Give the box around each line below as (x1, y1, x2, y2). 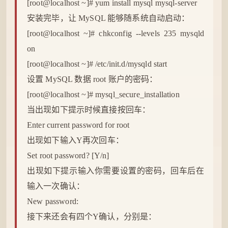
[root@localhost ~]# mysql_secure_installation (27, 90, 180, 99)
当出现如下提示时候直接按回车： (27, 105, 151, 114)
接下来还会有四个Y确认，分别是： (27, 212, 157, 221)
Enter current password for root (27, 121, 130, 129)
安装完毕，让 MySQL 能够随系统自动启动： (27, 14, 190, 22)
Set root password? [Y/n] (27, 151, 109, 160)
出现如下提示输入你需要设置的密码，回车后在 (27, 166, 204, 175)
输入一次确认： (27, 182, 85, 190)
